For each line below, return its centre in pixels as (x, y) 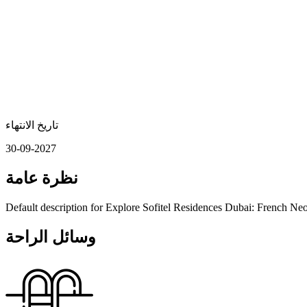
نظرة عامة (42, 178)
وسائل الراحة (51, 237)
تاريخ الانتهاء (32, 125)
